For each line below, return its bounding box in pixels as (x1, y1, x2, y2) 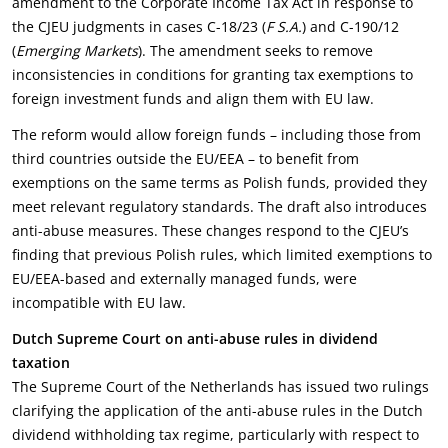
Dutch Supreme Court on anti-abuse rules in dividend (12, 329, 378, 348)
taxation (12, 353, 70, 372)
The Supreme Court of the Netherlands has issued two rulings (12, 377, 429, 396)
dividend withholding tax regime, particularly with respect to (12, 425, 419, 444)
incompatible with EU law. (12, 293, 186, 312)
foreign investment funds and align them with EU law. (12, 89, 374, 108)
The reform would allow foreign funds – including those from (12, 125, 421, 144)
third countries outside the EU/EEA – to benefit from (12, 149, 359, 168)
